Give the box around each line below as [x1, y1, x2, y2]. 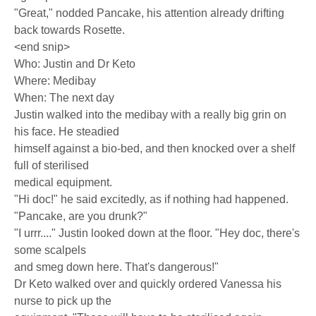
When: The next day [14, 92, 114, 104]
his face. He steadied [14, 126, 119, 138]
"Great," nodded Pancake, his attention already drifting [14, 7, 284, 19]
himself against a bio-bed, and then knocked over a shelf [14, 142, 295, 154]
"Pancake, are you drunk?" [14, 210, 147, 222]
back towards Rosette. [14, 24, 125, 36]
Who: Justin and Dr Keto [14, 58, 135, 70]
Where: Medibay [14, 75, 96, 87]
